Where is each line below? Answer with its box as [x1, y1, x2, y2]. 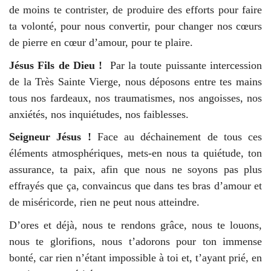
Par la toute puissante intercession [102, 59, 263, 71]
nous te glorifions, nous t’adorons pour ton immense [9, 235, 262, 247]
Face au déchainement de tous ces [91, 131, 262, 143]
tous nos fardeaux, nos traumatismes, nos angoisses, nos [9, 91, 262, 104]
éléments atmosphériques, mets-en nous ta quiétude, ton [9, 147, 262, 160]
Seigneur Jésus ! [9, 131, 91, 143]
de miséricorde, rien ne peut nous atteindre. [9, 196, 200, 209]
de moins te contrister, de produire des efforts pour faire [9, 4, 262, 16]
